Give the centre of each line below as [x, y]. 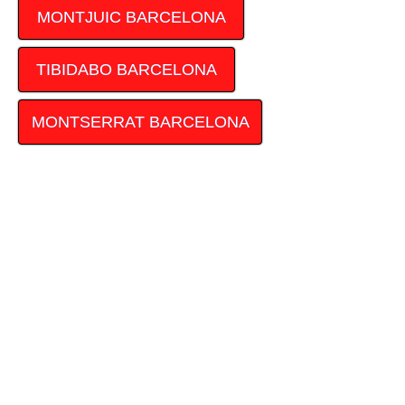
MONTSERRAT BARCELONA [140, 122]
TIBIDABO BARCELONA [127, 70]
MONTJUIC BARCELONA [131, 18]
